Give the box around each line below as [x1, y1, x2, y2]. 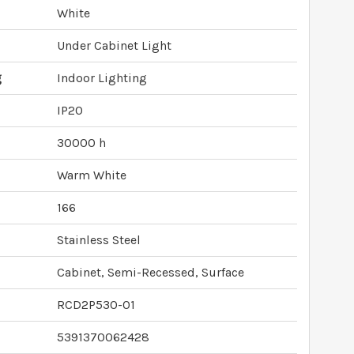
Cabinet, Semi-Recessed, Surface [57, 265, 244, 280]
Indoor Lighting [57, 70, 147, 85]
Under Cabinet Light [57, 38, 171, 53]
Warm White [57, 168, 126, 183]
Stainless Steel [57, 232, 141, 247]
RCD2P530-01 [57, 297, 135, 312]
